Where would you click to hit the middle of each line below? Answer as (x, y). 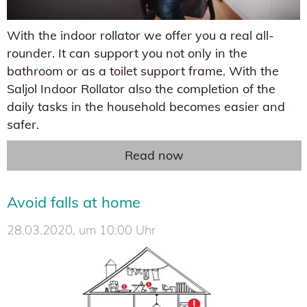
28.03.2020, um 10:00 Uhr (81, 230)
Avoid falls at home (74, 202)
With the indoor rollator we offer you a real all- (140, 36)
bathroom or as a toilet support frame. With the (143, 71)
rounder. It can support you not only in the (127, 53)
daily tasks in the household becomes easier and (146, 107)
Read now (154, 156)
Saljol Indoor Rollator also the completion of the (141, 89)
